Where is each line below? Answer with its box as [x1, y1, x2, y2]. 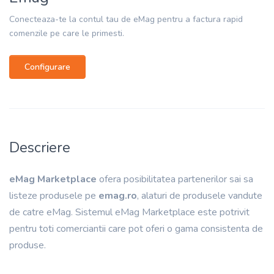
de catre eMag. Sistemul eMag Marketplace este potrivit [9, 205, 250, 219]
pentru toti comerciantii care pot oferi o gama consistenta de [9, 221, 263, 235]
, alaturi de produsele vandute [137, 188, 262, 202]
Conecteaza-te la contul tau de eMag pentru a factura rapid [9, 13, 243, 25]
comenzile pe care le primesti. [9, 27, 124, 39]
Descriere [9, 137, 70, 157]
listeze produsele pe [9, 188, 98, 202]
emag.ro [98, 188, 137, 202]
